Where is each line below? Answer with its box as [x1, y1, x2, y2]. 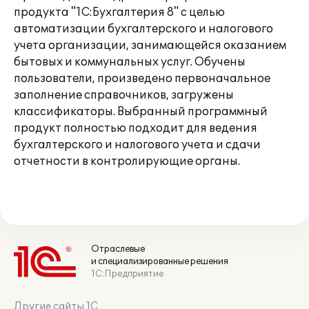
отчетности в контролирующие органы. [14, 154, 240, 168]
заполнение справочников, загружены [14, 88, 234, 102]
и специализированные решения [91, 256, 228, 267]
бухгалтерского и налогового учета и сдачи [14, 138, 261, 152]
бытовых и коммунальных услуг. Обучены [14, 55, 246, 69]
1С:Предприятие [91, 268, 163, 279]
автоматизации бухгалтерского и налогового [14, 22, 273, 36]
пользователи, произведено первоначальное [14, 72, 270, 86]
